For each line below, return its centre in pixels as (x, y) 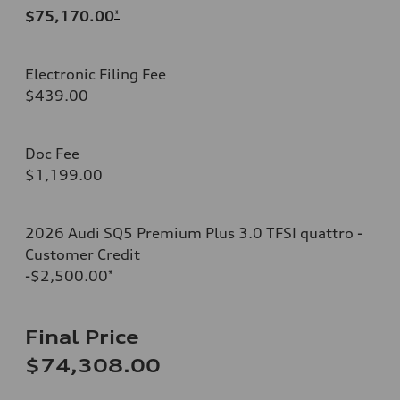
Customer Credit (83, 254)
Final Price (82, 337)
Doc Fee (52, 153)
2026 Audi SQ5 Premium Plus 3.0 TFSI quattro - (194, 233)
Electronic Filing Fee (96, 74)
